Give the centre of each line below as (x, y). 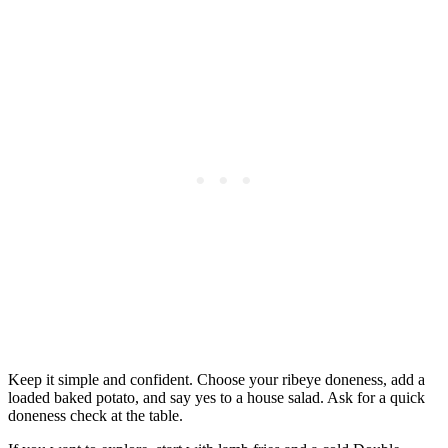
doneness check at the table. (95, 416)
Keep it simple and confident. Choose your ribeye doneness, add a (216, 380)
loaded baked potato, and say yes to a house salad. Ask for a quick (216, 398)
